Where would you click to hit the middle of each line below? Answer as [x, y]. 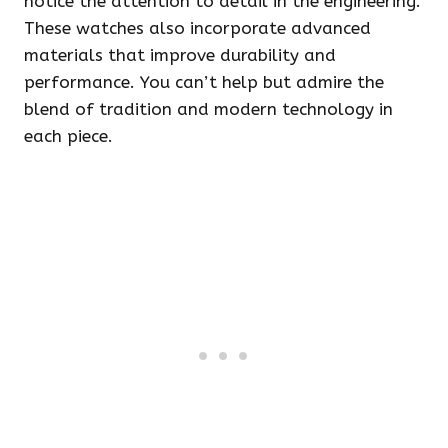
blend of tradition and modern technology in [208, 109]
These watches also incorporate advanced [197, 28]
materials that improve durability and [180, 55]
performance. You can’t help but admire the [204, 82]
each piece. [68, 136]
